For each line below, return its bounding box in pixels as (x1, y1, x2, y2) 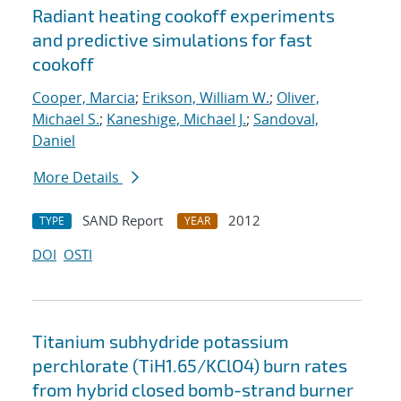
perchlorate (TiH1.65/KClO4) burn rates (32, 354, 347, 377)
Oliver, (277, 88, 320, 108)
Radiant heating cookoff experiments (32, 4, 335, 27)
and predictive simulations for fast (32, 29, 312, 51)
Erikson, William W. (142, 88, 269, 108)
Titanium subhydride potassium (32, 330, 289, 353)
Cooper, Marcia (32, 88, 135, 108)
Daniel (32, 131, 75, 151)
